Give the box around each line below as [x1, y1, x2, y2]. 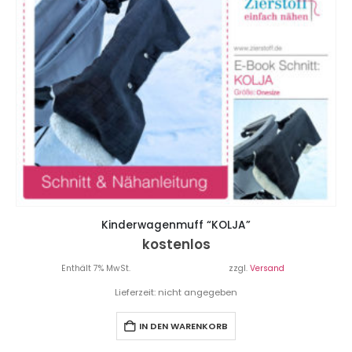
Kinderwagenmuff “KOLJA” [101, 218, 251, 233]
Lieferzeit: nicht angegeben [115, 285, 237, 299]
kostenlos [141, 234, 211, 254]
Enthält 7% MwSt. [61, 262, 130, 274]
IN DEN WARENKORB [139, 319, 228, 332]
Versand [249, 262, 284, 274]
